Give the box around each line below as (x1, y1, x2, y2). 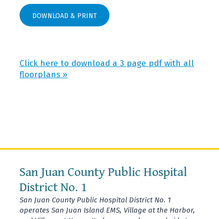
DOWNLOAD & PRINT (32, 11, 97, 20)
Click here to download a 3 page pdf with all (20, 58, 194, 68)
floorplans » (20, 69, 67, 80)
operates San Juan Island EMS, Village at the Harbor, (20, 206, 195, 215)
